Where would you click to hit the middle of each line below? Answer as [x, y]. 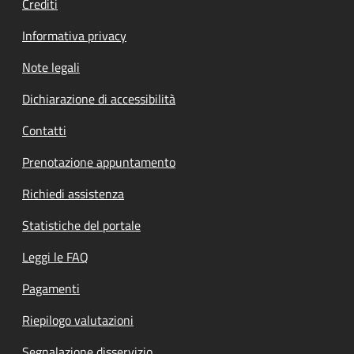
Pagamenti [51, 288]
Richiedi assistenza [73, 193]
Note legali [51, 67]
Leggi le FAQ [55, 256]
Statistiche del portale [81, 225]
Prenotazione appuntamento [99, 162]
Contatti [44, 130]
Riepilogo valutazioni [78, 320]
